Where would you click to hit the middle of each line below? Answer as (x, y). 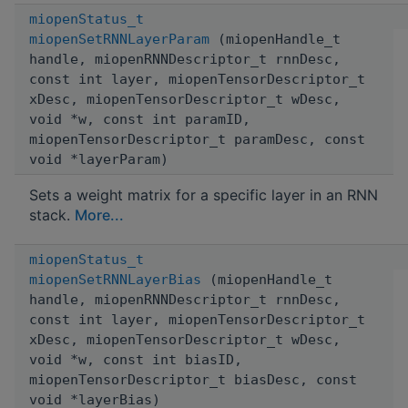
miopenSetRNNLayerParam (119, 39)
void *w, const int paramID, (140, 119)
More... (99, 214)
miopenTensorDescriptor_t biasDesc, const (193, 379)
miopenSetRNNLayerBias (115, 279)
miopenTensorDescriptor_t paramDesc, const (197, 139)
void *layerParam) (99, 159)
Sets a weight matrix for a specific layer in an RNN (204, 194)
